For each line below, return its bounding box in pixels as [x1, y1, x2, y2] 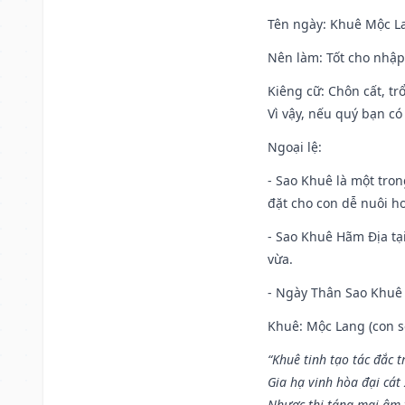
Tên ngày [268, 14, 323, 33]
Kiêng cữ [268, 81, 321, 99]
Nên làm [268, 48, 319, 66]
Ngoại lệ [268, 137, 318, 155]
